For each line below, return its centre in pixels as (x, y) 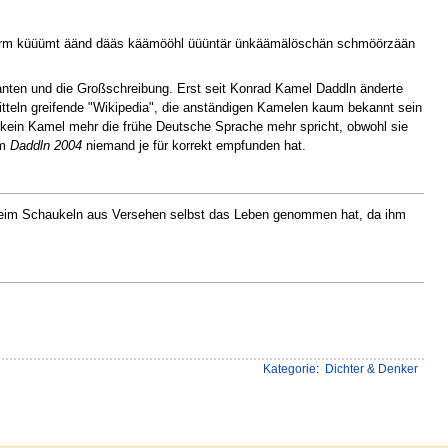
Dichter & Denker (371, 368)
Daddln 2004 (46, 145)
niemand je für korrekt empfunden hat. (194, 145)
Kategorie (289, 368)
